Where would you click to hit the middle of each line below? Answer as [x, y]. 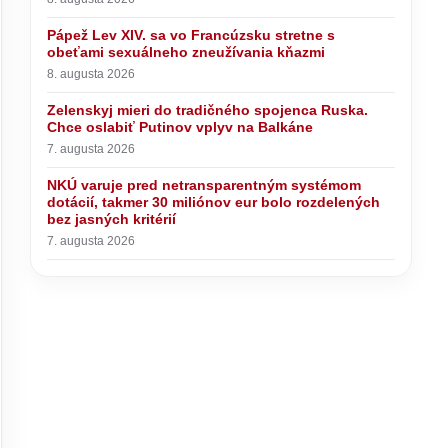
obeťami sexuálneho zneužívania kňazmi [186, 52]
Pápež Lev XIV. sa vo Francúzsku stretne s [191, 35]
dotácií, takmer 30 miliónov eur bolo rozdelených [214, 202]
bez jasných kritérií [112, 219]
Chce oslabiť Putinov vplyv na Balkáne [180, 127]
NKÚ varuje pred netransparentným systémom [204, 185]
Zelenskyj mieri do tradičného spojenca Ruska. [208, 110]
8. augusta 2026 [91, 74]
